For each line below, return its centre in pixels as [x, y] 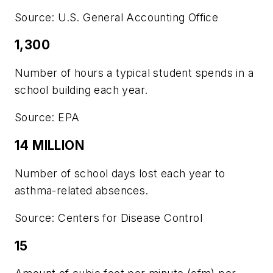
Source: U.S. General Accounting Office [117, 17]
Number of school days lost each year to [120, 173]
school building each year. [81, 90]
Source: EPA [47, 118]
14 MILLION [49, 145]
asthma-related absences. [82, 190]
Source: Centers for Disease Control [108, 218]
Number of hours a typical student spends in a [134, 73]
